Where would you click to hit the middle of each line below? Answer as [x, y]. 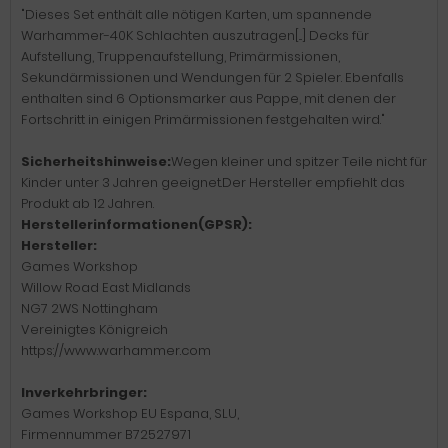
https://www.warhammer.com [116, 350]
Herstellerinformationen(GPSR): [136, 224]
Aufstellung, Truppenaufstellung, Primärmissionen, [180, 56]
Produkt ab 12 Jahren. [87, 203]
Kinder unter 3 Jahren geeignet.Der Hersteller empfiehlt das [213, 182]
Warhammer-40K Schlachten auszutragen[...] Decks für [195, 35]
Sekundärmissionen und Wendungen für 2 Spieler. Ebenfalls [212, 77]
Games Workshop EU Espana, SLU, [130, 413]
